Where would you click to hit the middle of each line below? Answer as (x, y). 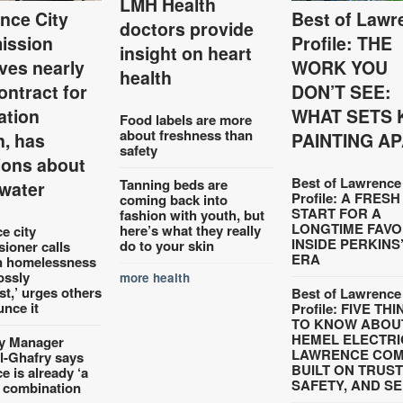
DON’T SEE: (341, 91)
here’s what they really (191, 230)
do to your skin (167, 245)
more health (155, 277)
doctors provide (187, 28)
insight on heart (186, 53)
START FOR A (336, 213)
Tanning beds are (174, 184)
